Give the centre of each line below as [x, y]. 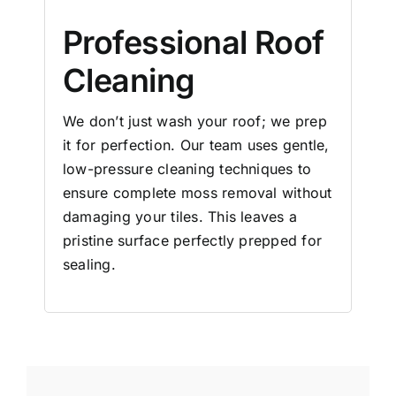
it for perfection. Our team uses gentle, [196, 145]
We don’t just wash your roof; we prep [195, 122]
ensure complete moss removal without [198, 193]
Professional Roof [194, 43]
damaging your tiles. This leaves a [180, 217]
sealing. [89, 265]
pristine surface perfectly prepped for [193, 241]
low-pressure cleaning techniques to [187, 169]
